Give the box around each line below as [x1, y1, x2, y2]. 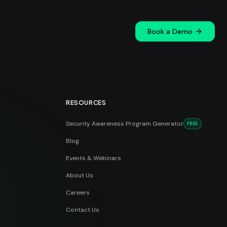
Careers [66, 188, 90, 197]
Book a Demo [147, 26, 193, 36]
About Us [66, 171, 93, 179]
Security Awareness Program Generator [66, 119, 183, 128]
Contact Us [66, 205, 99, 214]
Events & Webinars [66, 154, 121, 162]
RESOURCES [66, 98, 106, 106]
